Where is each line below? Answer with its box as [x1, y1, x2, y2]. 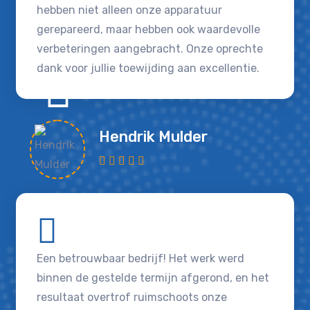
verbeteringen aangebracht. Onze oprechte [37, 42, 264, 56]
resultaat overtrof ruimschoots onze [37, 291, 228, 304]
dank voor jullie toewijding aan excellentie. [37, 62, 260, 75]
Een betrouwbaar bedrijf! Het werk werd [37, 252, 245, 266]
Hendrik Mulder [99, 128, 208, 146]
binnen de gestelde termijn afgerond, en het [37, 271, 270, 285]
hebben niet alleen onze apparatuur [37, 3, 223, 17]
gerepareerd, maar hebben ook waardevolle [37, 23, 261, 37]
